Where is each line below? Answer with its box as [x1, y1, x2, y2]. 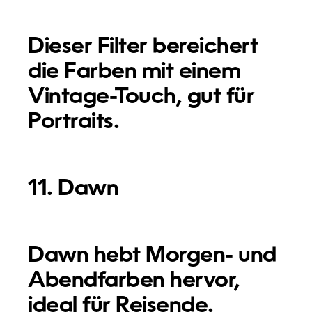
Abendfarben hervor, [28, 270, 240, 292]
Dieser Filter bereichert [28, 36, 258, 58]
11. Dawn [28, 178, 119, 201]
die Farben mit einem [28, 61, 241, 84]
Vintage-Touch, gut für [28, 86, 255, 109]
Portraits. [28, 111, 120, 134]
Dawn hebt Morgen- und [28, 244, 276, 267]
